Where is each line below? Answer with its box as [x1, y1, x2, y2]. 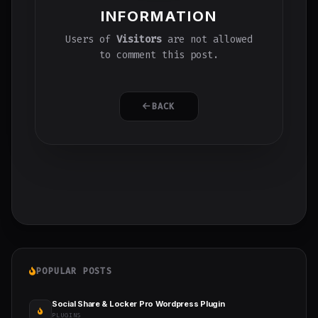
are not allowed [162, 32, 253, 46]
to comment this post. [99, 48, 219, 62]
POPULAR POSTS [36, 265, 112, 277]
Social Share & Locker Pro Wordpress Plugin [52, 298, 225, 309]
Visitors [116, 32, 162, 46]
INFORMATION [101, 7, 217, 25]
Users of [65, 32, 116, 46]
